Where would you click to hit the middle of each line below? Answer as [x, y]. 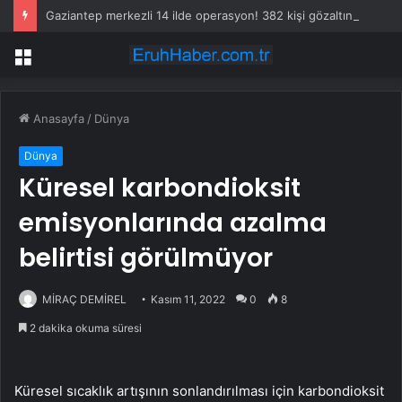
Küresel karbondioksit [160, 188]
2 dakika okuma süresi [84, 328]
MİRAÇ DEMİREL [84, 300]
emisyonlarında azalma [173, 223]
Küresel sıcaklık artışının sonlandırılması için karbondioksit [199, 391]
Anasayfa [57, 119]
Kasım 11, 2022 [188, 300]
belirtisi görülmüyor [146, 258]
